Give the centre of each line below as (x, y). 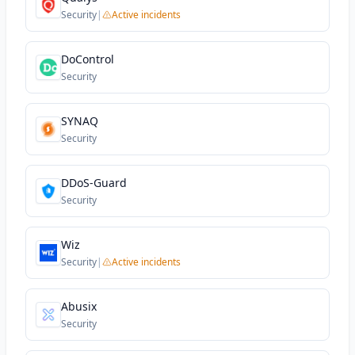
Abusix (79, 306)
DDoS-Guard (94, 183)
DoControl (88, 59)
